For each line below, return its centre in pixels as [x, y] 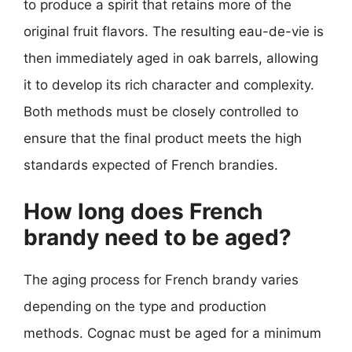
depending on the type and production [145, 306]
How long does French [143, 211]
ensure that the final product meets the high [163, 138]
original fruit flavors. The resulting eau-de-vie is [174, 31]
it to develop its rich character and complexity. [169, 85]
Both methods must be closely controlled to [161, 112]
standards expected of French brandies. [151, 165]
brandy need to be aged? [158, 237]
